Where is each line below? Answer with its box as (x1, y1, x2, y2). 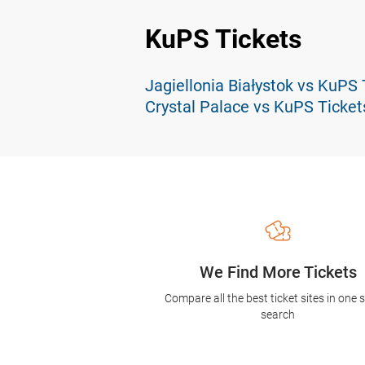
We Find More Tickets (199, 262, 357, 283)
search (261, 308, 296, 322)
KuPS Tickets (145, 24, 301, 55)
